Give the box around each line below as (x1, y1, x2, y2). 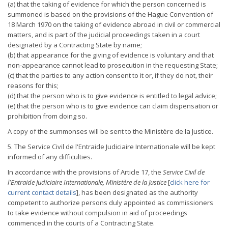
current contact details (8, 188, 76, 197)
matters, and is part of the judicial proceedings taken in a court (8, 30, 200, 39)
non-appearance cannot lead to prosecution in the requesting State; (8, 61, 218, 70)
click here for (170, 178, 210, 187)
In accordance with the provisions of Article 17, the (8, 167, 163, 177)
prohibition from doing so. (8, 111, 87, 121)
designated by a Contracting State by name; (8, 40, 142, 49)
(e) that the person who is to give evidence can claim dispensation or (8, 101, 218, 110)
